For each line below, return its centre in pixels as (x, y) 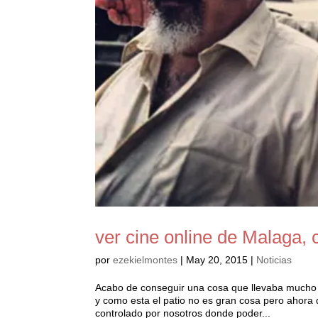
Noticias (274, 259)
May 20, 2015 (217, 259)
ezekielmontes (146, 259)
